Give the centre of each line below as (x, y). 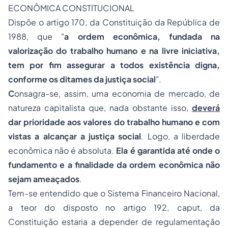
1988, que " (36, 36)
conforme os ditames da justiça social (82, 79)
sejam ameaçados (44, 179)
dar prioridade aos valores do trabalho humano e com (114, 122)
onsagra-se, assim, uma (63, 93)
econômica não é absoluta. (62, 150)
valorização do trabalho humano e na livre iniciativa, (114, 51)
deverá (206, 108)
